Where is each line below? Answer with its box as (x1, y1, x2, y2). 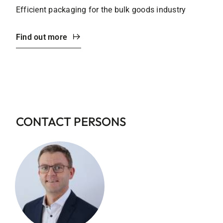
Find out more (16, 32, 68, 42)
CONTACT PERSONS (16, 113, 126, 129)
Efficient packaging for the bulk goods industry (16, 4, 186, 14)
